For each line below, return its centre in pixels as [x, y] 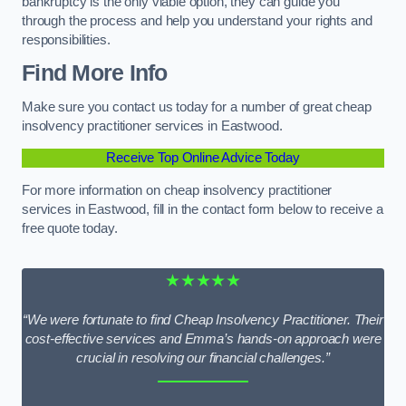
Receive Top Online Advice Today [203, 158]
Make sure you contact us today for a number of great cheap [197, 106]
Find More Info [95, 73]
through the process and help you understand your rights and [197, 20]
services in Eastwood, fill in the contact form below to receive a [203, 209]
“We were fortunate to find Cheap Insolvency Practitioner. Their [203, 319]
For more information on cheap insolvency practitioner [177, 190]
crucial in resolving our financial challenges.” [203, 358]
